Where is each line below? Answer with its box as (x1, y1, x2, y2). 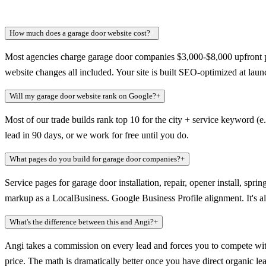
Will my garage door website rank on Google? (9, 91, 156, 100)
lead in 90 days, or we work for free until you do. (5, 129, 189, 140)
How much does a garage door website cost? (9, 28, 150, 37)
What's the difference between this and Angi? (9, 217, 154, 226)
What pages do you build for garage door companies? (9, 154, 180, 163)
